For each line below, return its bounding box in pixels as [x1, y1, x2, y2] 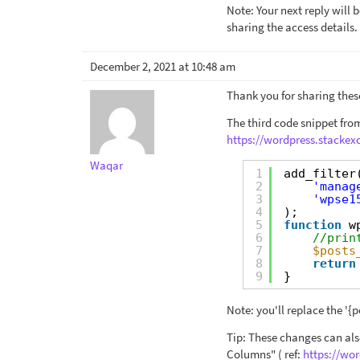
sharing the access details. [227, 19, 358, 35]
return [312, 256, 356, 271]
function [283, 217, 342, 232]
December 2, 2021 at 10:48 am [90, 59, 235, 74]
